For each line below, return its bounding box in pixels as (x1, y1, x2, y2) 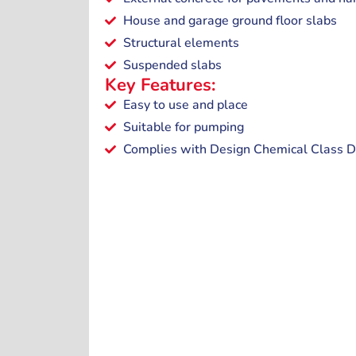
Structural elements (122, 34, 239, 52)
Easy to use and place (122, 96, 248, 114)
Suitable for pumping (122, 118, 244, 137)
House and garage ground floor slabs (122, 12, 337, 30)
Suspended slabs (122, 56, 222, 75)
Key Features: (105, 73, 215, 98)
